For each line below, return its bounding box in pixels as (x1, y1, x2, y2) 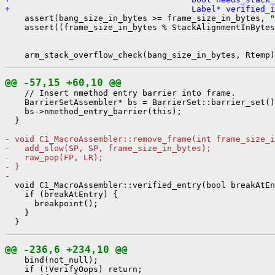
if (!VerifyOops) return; (5, 264, 142, 274)
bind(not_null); (5, 255, 98, 265)
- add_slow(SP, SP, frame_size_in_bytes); (5, 143, 211, 153)
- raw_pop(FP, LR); (5, 152, 103, 162)
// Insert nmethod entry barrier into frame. (5, 88, 236, 98)
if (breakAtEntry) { (5, 189, 118, 199)
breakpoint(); (5, 198, 98, 208)
